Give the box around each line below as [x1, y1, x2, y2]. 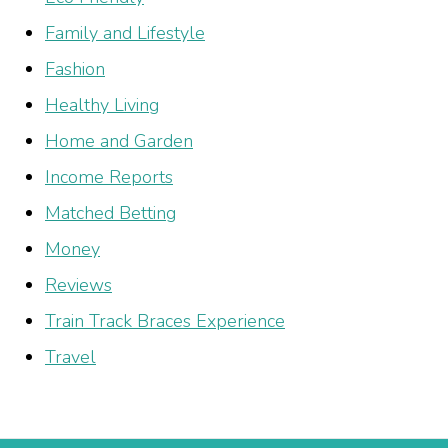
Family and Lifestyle [45, 21, 205, 46]
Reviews [45, 273, 112, 298]
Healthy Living [45, 93, 159, 118]
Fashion [45, 57, 105, 82]
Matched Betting [45, 201, 176, 226]
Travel [45, 345, 96, 370]
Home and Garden [45, 129, 193, 154]
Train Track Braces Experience [45, 309, 285, 334]
